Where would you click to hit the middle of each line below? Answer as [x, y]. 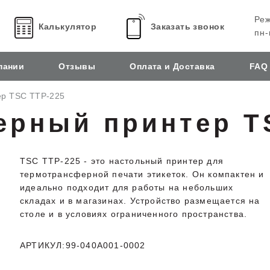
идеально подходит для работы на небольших [127, 187]
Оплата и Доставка [172, 66]
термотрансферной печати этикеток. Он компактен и [142, 174]
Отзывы [77, 66]
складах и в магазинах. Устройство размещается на [140, 201]
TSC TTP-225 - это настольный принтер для [122, 161]
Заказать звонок [187, 27]
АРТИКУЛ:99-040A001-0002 [83, 245]
